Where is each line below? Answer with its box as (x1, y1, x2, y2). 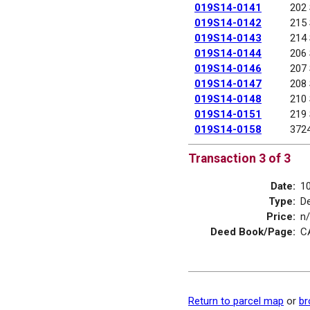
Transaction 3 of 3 (188, 152, 291, 166)
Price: (266, 210, 295, 223)
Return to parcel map (188, 294, 284, 307)
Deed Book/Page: (210, 225, 295, 238)
